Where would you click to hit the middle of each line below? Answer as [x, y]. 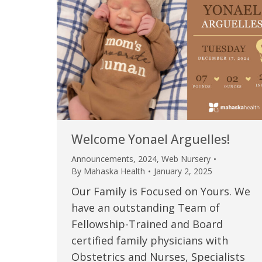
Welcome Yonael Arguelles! [151, 139]
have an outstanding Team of [146, 208]
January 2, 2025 [183, 171]
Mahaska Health [114, 171]
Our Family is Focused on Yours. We [161, 192]
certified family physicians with [150, 241]
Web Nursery [186, 159]
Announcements [102, 159]
